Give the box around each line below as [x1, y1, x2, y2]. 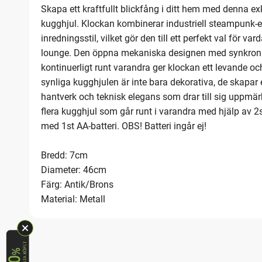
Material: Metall [41, 194, 105, 205]
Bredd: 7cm [41, 150, 88, 161]
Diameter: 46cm [41, 164, 106, 176]
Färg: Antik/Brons [41, 179, 113, 191]
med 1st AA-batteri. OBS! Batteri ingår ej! [41, 120, 206, 132]
